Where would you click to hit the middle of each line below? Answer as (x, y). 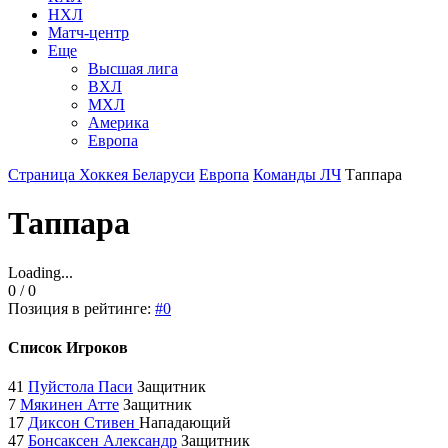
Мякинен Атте (69, 405)
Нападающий (185, 423)
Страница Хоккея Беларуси (101, 174)
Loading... (40, 272)
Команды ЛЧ (297, 174)
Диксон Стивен (83, 423)
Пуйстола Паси (80, 387)
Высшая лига (133, 68)
